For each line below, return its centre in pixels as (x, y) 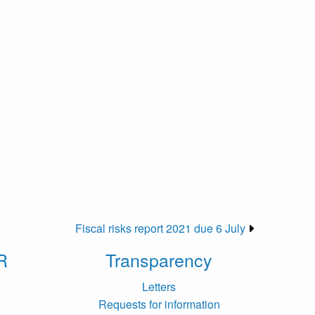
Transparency (159, 260)
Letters (159, 287)
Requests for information (159, 304)
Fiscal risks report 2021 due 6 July (160, 229)
